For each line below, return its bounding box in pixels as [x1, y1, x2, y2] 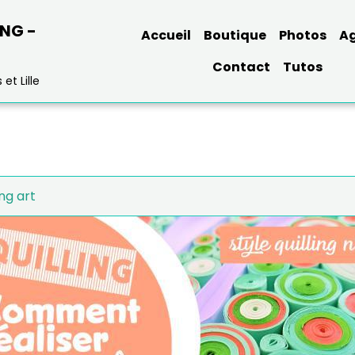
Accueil [141, 25, 192, 44]
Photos [279, 25, 327, 44]
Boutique [204, 25, 267, 44]
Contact [212, 57, 271, 76]
